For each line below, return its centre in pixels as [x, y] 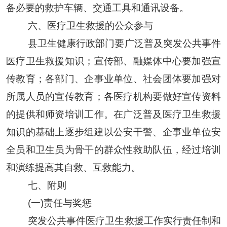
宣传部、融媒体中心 [138, 61]
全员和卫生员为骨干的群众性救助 [79, 149]
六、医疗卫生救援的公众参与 [90, 25]
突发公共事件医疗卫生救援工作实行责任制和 [124, 220]
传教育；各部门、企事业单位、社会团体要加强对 [113, 79]
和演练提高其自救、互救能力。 [73, 167]
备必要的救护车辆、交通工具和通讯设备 [92, 8]
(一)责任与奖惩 [60, 203]
